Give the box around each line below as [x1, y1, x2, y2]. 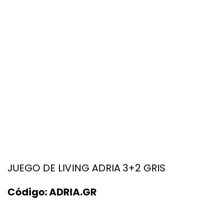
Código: [7, 185, 47, 199]
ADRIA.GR [49, 185, 97, 199]
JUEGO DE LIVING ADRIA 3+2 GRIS [7, 161, 165, 175]
